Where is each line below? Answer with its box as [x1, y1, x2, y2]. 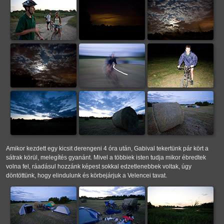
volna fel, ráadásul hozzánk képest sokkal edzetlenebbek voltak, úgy [6, 163, 191, 170]
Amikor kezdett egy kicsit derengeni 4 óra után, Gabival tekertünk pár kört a [6, 145, 208, 152]
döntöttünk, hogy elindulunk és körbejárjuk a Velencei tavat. [6, 172, 167, 179]
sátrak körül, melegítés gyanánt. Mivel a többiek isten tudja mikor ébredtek [6, 154, 206, 161]
